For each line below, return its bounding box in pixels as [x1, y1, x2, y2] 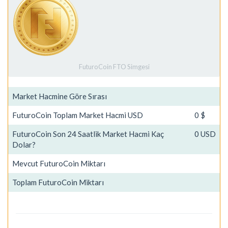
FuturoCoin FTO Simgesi [78, 63, 150, 71]
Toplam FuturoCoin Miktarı [12, 178, 104, 187]
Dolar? [12, 140, 36, 149]
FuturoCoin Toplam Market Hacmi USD [12, 110, 143, 120]
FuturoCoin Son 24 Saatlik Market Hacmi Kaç [12, 129, 164, 138]
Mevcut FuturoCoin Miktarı [12, 159, 105, 168]
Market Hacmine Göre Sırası [12, 92, 107, 101]
